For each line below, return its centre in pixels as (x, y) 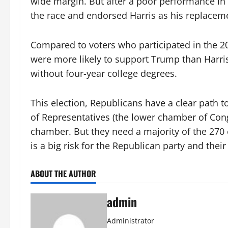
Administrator (131, 221)
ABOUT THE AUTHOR (63, 174)
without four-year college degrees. (104, 73)
